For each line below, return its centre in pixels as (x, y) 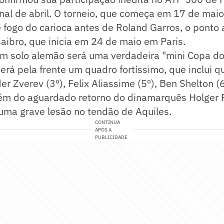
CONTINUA (108, 122)
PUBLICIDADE (111, 137)
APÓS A (103, 130)
